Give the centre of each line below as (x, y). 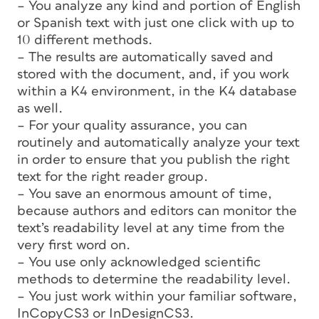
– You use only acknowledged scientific (139, 262)
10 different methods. (85, 40)
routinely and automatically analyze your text (158, 142)
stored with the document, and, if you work (153, 74)
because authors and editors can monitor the (157, 211)
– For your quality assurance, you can (132, 125)
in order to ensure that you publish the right (153, 159)
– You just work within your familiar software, (157, 296)
